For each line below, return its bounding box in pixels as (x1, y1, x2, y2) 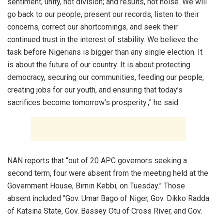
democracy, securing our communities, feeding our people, (7, 73, 204, 82)
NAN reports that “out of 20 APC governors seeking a (7, 156, 187, 166)
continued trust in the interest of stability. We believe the (7, 35, 198, 45)
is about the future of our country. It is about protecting (7, 60, 190, 70)
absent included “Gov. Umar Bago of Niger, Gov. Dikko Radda (7, 194, 209, 203)
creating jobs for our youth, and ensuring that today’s (7, 85, 183, 95)
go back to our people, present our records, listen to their (7, 10, 199, 19)
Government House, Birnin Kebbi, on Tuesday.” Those (7, 181, 185, 191)
